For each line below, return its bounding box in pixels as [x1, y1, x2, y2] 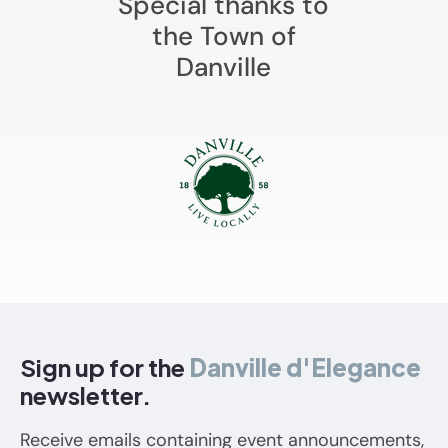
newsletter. [20, 380, 151, 411]
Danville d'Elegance [189, 352, 421, 383]
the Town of [151, 19, 296, 54]
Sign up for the [20, 352, 189, 383]
